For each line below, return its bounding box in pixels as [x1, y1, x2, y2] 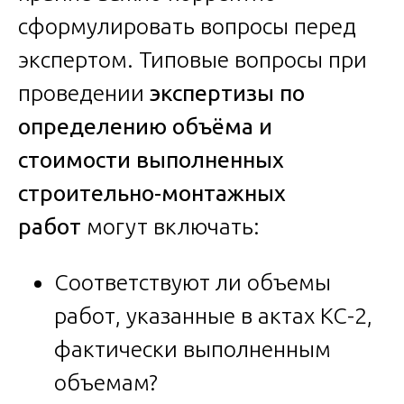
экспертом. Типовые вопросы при [18, 47, 367, 73]
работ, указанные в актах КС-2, [54, 303, 372, 329]
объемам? [54, 370, 158, 396]
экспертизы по [150, 80, 305, 106]
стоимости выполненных [18, 147, 284, 173]
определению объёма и [18, 114, 272, 140]
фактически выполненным [54, 336, 331, 363]
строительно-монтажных [18, 180, 286, 207]
